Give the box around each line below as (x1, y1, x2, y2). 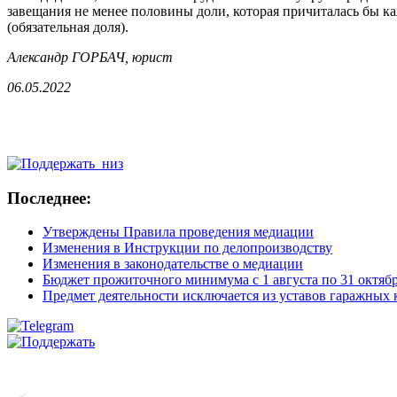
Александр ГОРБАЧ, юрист (7, 50, 173, 65)
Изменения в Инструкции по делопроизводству (43, 240, 332, 256)
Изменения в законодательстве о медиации (43, 256, 303, 272)
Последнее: (7, 188, 91, 207)
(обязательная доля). (7, 19, 128, 35)
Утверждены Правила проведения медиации (43, 224, 314, 240)
